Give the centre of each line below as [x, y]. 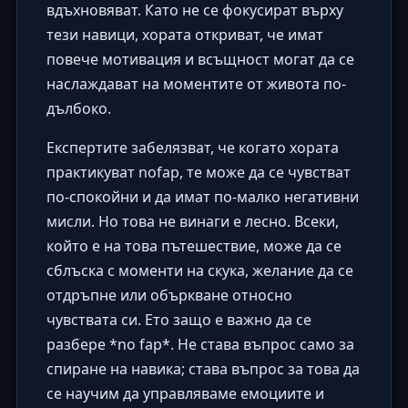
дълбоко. [78, 108]
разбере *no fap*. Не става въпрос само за [200, 344]
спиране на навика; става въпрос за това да [203, 368]
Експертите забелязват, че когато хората [192, 147]
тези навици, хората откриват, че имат [184, 34]
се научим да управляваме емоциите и [185, 393]
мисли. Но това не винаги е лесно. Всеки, [192, 221]
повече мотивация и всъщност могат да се [200, 59]
